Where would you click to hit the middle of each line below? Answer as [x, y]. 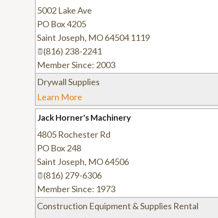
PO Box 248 [59, 148]
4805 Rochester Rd [74, 134]
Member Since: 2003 [76, 65]
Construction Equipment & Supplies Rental [118, 206]
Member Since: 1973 [76, 189]
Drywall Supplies [68, 82]
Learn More [60, 97]
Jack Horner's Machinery [84, 118]
